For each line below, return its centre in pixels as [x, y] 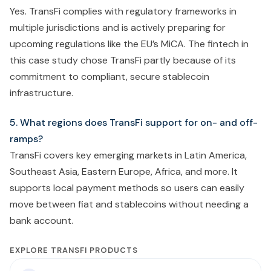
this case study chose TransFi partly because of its [123, 60]
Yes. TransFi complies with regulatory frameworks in [123, 11]
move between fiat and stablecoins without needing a [129, 204]
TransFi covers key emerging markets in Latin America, [128, 155]
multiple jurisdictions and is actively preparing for [118, 27]
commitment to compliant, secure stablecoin [109, 76]
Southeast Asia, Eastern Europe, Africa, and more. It [124, 171]
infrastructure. [41, 93]
